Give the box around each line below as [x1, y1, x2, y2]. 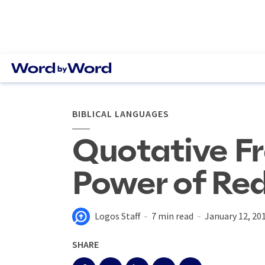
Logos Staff [95, 210, 140, 222]
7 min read [151, 210, 193, 222]
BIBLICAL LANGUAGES [72, 108, 169, 119]
